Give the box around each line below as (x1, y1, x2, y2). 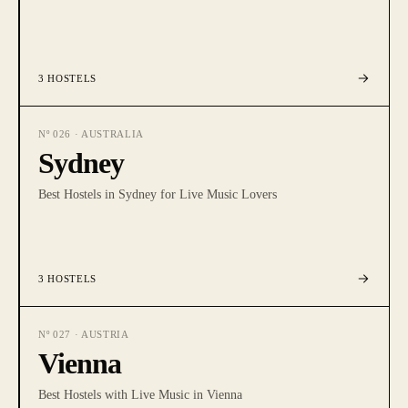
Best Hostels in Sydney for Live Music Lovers (38, 188, 277, 201)
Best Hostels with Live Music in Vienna (38, 388, 242, 402)
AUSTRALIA (80, 128, 144, 139)
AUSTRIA (80, 329, 129, 340)
